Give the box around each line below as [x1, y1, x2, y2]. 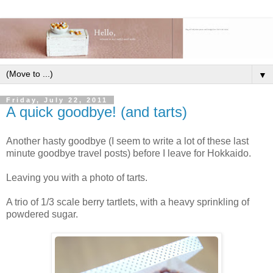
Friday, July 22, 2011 [6, 96, 108, 104]
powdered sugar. [6, 208, 78, 219]
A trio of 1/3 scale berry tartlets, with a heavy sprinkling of [6, 196, 249, 207]
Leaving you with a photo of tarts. [6, 172, 147, 183]
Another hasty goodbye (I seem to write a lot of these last [6, 135, 249, 146]
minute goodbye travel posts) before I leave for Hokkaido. [6, 147, 251, 158]
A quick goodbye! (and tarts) [6, 104, 187, 121]
